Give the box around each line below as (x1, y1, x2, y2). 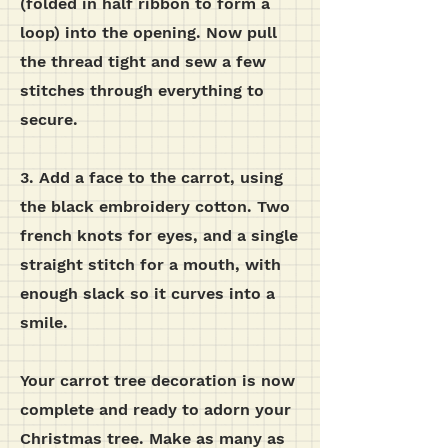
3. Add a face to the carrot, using (20, 168, 283, 187)
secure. (20, 110, 78, 129)
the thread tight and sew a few (20, 52, 266, 71)
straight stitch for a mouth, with (20, 255, 281, 274)
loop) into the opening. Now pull (20, 23, 277, 42)
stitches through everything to (20, 81, 264, 100)
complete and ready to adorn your (20, 400, 291, 419)
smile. (20, 313, 68, 332)
